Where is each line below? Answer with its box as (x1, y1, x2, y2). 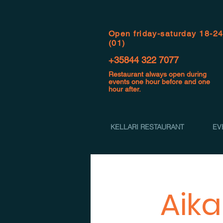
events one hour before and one (109, 78, 210, 86)
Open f (109, 29, 136, 38)
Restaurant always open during (109, 70, 207, 78)
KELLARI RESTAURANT (110, 122, 184, 131)
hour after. (109, 85, 141, 93)
